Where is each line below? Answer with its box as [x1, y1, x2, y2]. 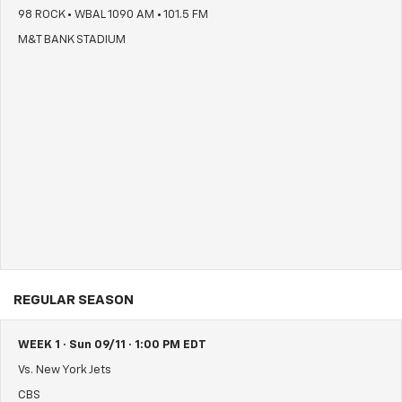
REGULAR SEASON [13, 293, 134, 308]
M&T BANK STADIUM [18, 34, 126, 47]
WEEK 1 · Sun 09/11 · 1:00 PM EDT [18, 339, 206, 352]
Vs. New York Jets [18, 364, 111, 377]
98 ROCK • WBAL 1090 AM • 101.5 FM [18, 9, 208, 22]
